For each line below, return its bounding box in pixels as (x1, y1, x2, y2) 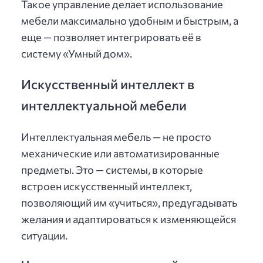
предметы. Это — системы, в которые (21, 163, 203, 176)
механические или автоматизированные (21, 146, 220, 160)
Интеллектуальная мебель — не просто (21, 130, 211, 143)
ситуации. (21, 228, 68, 242)
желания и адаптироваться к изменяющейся (21, 212, 236, 225)
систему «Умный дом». (21, 47, 132, 60)
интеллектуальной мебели (21, 97, 187, 114)
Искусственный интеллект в (21, 76, 194, 93)
